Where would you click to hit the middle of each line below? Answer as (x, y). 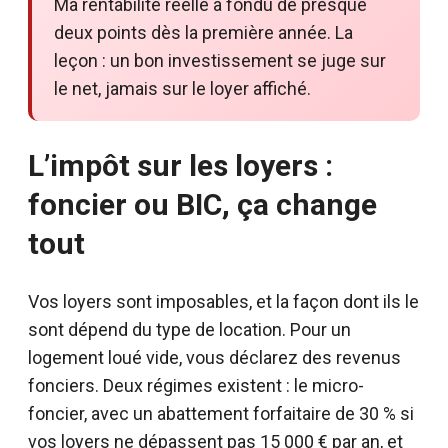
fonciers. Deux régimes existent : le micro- (196, 385)
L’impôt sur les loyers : (180, 165)
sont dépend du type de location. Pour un (189, 329)
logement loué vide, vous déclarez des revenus (214, 357)
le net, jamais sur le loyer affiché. (182, 88)
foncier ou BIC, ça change (202, 204)
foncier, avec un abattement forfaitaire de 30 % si (221, 413)
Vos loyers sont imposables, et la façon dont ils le (223, 301)
